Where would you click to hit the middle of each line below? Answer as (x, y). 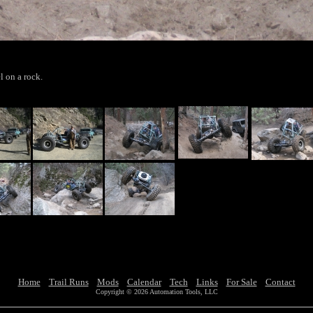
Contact (280, 282)
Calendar (144, 282)
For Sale (241, 282)
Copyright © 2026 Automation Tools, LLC (156, 292)
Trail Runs (68, 282)
